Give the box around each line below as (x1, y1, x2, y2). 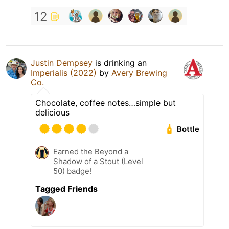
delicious (35, 107, 70, 118)
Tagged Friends (35, 184, 98, 194)
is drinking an (93, 58, 147, 68)
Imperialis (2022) (31, 67, 97, 78)
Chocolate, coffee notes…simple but (35, 98, 176, 108)
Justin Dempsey (31, 58, 93, 68)
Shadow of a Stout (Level (53, 156, 143, 167)
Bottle (177, 124, 200, 134)
